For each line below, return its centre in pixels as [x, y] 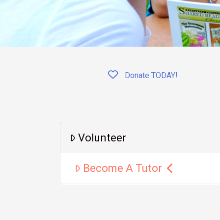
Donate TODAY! [150, 76]
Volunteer [102, 137]
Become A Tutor [123, 168]
